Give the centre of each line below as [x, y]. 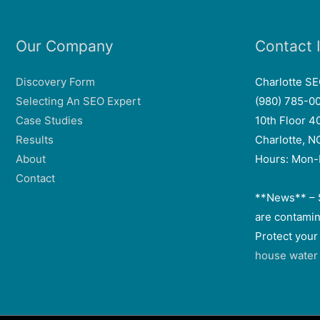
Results [35, 140]
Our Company [65, 46]
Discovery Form [55, 82]
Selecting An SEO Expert [78, 101]
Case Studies [49, 121]
